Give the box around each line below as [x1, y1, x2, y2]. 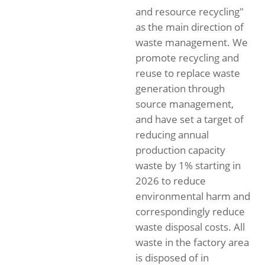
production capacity [135, 143, 225, 157]
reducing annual [135, 128, 209, 141]
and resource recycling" [135, 5, 244, 18]
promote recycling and [135, 51, 239, 64]
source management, [135, 97, 234, 111]
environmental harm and [135, 189, 250, 203]
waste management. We [135, 35, 248, 49]
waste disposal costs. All [135, 220, 245, 234]
